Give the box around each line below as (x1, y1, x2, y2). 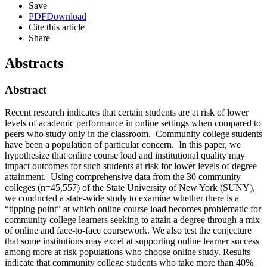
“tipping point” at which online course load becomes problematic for (5, 204, 261, 215)
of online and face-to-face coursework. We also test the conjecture (5, 225, 252, 236)
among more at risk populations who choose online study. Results (5, 247, 250, 257)
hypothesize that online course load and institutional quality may (5, 150, 245, 161)
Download (46, 11, 86, 21)
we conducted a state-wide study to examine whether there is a (5, 193, 239, 204)
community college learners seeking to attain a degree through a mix (5, 215, 260, 225)
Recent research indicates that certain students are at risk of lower (5, 107, 249, 118)
